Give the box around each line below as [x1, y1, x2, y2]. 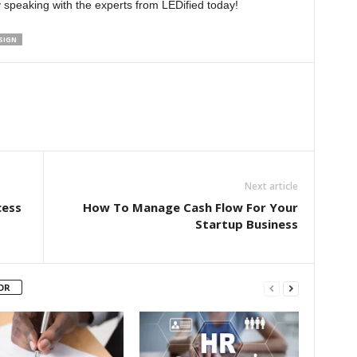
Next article [244, 179, 298, 193]
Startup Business [194, 216, 298, 232]
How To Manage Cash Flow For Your [82, 199, 298, 215]
